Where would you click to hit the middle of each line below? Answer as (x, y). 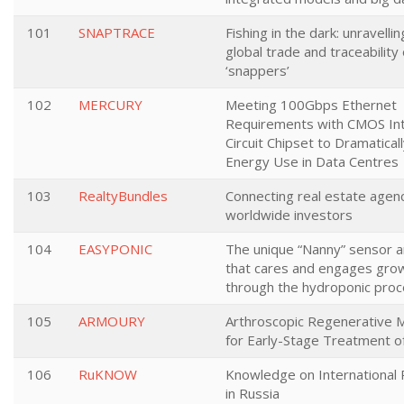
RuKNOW (108, 374)
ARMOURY (112, 321)
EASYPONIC (115, 249)
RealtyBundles (123, 196)
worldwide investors (289, 215)
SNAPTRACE (117, 32)
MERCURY (110, 105)
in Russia (252, 393)
